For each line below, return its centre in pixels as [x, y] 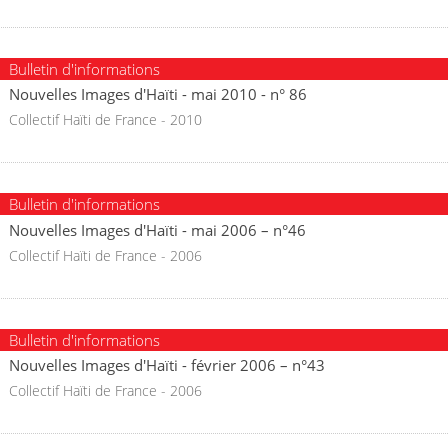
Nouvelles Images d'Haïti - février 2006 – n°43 [167, 365]
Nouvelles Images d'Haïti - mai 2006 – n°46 [157, 229]
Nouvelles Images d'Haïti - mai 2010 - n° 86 [158, 94]
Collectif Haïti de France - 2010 [105, 119]
